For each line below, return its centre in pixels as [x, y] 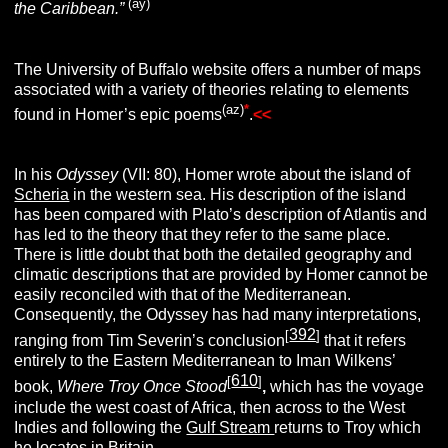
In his [35, 174]
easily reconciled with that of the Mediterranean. [183, 294]
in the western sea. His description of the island [238, 194]
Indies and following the [100, 427]
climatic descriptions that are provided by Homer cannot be [221, 274]
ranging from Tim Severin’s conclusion [150, 341]
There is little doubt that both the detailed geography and [213, 254]
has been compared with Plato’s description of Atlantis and [221, 214]
